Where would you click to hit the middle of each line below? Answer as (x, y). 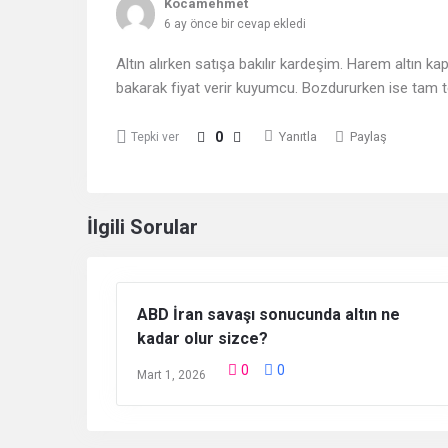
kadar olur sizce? (202, 339)
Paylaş (368, 137)
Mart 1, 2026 (171, 375)
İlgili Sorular (142, 227)
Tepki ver (155, 137)
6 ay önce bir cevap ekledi (235, 24)
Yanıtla (298, 137)
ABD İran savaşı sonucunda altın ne (268, 315)
